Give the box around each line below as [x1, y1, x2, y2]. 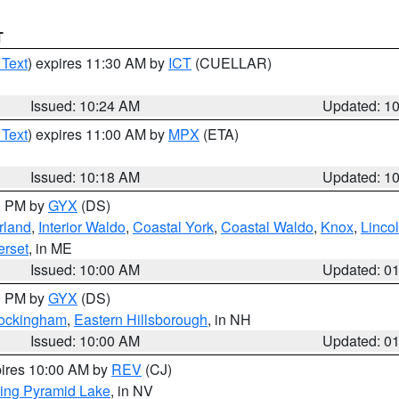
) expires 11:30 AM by [28, 53, 168, 73]
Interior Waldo [38, 216, 126, 237]
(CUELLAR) [191, 53, 272, 73]
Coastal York [133, 216, 214, 237]
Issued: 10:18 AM [30, 167, 141, 187]
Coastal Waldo [221, 216, 313, 237]
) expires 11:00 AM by [28, 124, 168, 144]
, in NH [208, 309, 251, 330]
